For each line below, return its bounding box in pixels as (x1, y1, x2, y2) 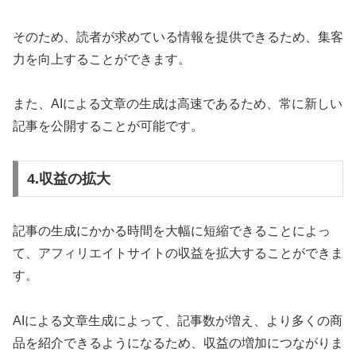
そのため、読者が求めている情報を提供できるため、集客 (13, 29, 343, 44)
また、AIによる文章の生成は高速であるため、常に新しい (13, 97, 342, 111)
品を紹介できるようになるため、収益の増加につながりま (13, 335, 343, 350)
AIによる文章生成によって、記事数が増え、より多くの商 (13, 313, 342, 327)
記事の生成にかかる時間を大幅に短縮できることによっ (13, 223, 331, 238)
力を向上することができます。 (13, 52, 191, 66)
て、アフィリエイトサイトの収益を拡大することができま (13, 246, 343, 260)
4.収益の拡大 (26, 171, 110, 188)
